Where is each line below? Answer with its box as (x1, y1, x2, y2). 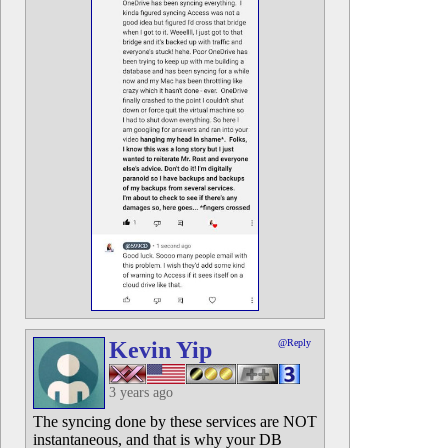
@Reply (278, 337, 311, 348)
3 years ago (109, 385, 173, 400)
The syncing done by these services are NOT (33, 413, 317, 430)
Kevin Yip (109, 337, 212, 363)
